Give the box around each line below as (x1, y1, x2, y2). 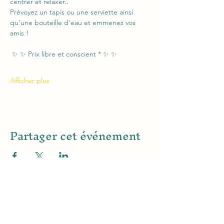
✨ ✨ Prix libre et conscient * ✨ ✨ (10, 49, 117, 59)
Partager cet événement (10, 123, 140, 149)
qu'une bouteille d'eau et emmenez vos (10, 18, 137, 27)
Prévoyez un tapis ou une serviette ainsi (10, 7, 135, 17)
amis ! (10, 28, 28, 38)
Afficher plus (10, 76, 49, 85)
